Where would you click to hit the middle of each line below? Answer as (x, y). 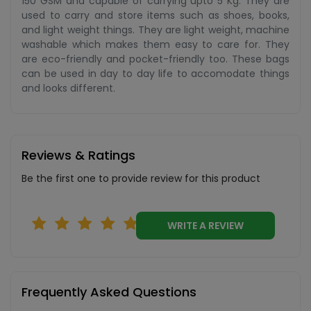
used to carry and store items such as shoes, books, (155, 15)
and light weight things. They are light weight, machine (155, 30)
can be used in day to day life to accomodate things (155, 74)
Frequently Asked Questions (109, 292)
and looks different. (68, 88)
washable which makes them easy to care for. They (155, 44)
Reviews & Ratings (78, 155)
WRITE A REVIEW (226, 226)
